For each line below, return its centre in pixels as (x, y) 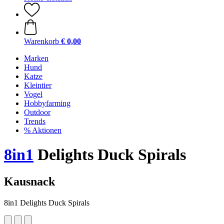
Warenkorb (41, 41)
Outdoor (37, 112)
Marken (36, 58)
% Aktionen (43, 130)
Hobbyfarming (47, 103)
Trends (35, 121)
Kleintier (38, 85)
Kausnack (29, 181)
